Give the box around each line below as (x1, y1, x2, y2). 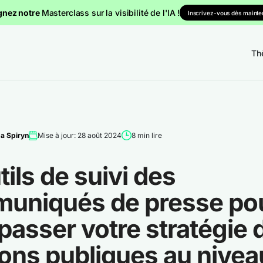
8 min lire (131, 130, 162, 140)
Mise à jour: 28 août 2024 (37, 130, 122, 140)
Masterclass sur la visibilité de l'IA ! (41, 7, 180, 18)
